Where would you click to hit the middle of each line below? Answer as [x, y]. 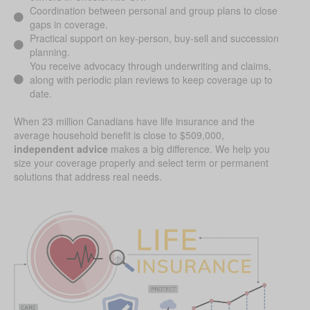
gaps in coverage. [69, 25]
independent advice [61, 149]
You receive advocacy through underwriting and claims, [150, 66]
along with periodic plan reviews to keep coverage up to [151, 80]
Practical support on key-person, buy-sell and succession [154, 38]
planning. [49, 52]
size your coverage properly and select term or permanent [141, 163]
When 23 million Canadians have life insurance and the [134, 121]
